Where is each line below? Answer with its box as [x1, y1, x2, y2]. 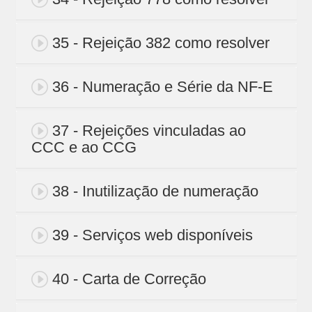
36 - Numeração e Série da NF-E [52, 78, 273, 96]
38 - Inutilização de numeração [52, 182, 258, 201]
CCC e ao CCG [31, 139, 136, 157]
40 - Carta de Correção [52, 270, 206, 288]
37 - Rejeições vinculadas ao [52, 122, 246, 140]
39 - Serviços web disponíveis [52, 226, 253, 244]
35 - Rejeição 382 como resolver [52, 34, 270, 52]
